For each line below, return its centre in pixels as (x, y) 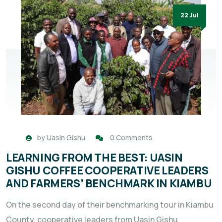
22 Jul (190, 15)
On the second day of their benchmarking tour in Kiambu (110, 204)
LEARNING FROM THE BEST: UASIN (94, 157)
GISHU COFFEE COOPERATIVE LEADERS (107, 170)
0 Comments (131, 137)
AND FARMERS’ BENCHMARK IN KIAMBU (109, 183)
